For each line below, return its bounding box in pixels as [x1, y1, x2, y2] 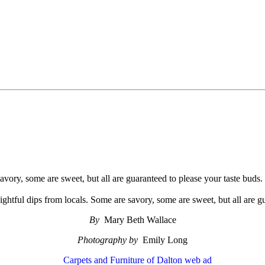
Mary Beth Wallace [104, 215, 176, 225]
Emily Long [143, 235, 188, 245]
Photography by [77, 235, 143, 245]
